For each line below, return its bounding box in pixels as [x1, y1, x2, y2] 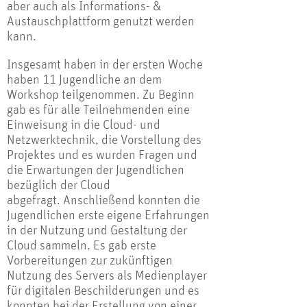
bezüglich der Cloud [7, 177, 110, 192]
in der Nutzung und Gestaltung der [7, 222, 187, 237]
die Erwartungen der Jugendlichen [7, 162, 184, 177]
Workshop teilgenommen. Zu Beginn [7, 86, 195, 101]
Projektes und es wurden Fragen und [7, 147, 197, 162]
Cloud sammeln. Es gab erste [7, 237, 156, 252]
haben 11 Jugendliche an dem [7, 71, 162, 86]
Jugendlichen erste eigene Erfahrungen [7, 207, 210, 222]
